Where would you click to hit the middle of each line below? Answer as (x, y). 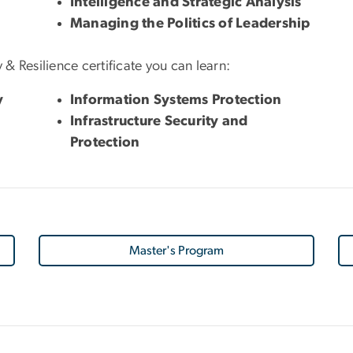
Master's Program (176, 250)
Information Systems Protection (176, 100)
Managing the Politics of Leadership (190, 23)
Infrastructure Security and (159, 121)
